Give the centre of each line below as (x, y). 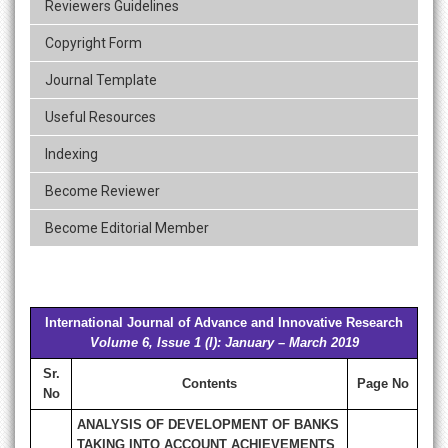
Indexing (71, 154)
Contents (209, 384)
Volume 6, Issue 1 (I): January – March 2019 (224, 343)
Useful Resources (100, 117)
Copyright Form (93, 43)
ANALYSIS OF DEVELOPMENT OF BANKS (208, 425)
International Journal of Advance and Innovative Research (224, 323)
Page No (382, 384)
